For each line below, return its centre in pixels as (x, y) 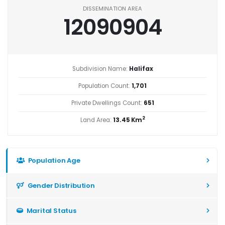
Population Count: (105, 86)
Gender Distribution (60, 185)
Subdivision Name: (100, 69)
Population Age (53, 160)
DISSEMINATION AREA (113, 9)
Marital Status (50, 210)
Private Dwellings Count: (107, 103)
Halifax (141, 69)
